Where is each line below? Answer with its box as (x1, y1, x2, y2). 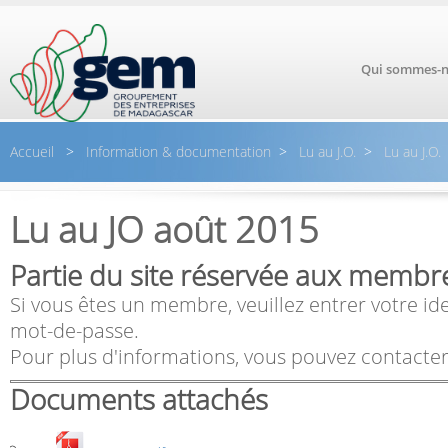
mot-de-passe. (10, 317, 139, 344)
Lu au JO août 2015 (10, 205, 319, 254)
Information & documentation (82, 142, 271, 161)
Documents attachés (10, 381, 268, 418)
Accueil (10, 142, 58, 161)
